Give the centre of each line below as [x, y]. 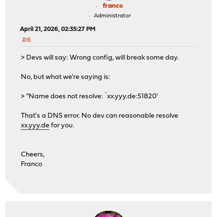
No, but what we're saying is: [66, 77]
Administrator [112, 16]
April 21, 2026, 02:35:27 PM [58, 29]
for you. [62, 125]
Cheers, [33, 155]
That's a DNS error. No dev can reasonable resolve [100, 116]
